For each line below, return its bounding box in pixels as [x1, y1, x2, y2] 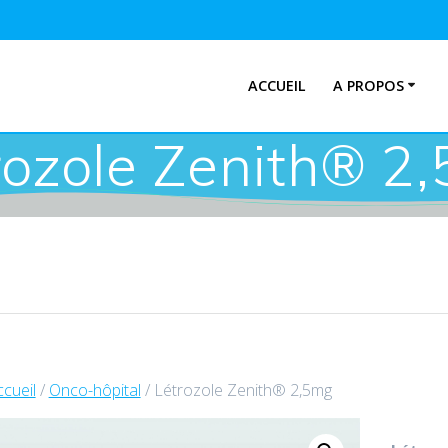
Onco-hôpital [48, 378, 141, 401]
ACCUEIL [247, 76, 306, 96]
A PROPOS [332, 76, 404, 96]
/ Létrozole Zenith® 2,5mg [140, 378, 332, 401]
